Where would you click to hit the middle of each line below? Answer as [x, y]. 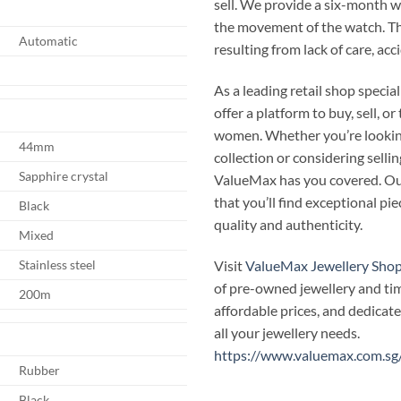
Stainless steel [58, 264]
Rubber [40, 370]
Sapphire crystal [64, 175]
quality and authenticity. [288, 224]
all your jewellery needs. [287, 332]
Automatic [49, 40]
